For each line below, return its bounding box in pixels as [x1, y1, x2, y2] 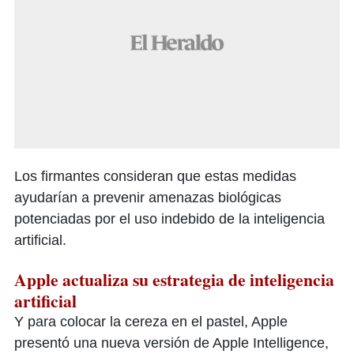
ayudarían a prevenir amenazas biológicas [14, 190, 281, 206]
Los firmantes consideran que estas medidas [14, 168, 296, 185]
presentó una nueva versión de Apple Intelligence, [14, 335, 329, 352]
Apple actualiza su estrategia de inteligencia [14, 267, 334, 292]
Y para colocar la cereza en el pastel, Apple [14, 314, 288, 330]
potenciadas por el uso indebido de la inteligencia [14, 211, 325, 228]
